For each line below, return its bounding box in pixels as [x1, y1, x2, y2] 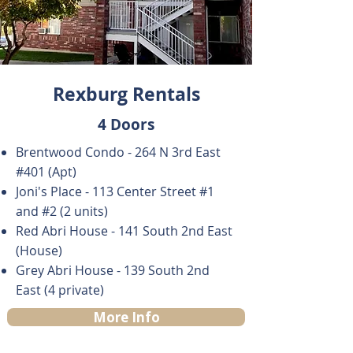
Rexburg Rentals [52, 81, 200, 106]
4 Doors [98, 114, 154, 135]
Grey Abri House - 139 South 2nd [16, 262, 210, 279]
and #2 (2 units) [16, 203, 108, 220]
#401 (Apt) [16, 163, 76, 180]
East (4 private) [16, 281, 104, 299]
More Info [92, 308, 160, 326]
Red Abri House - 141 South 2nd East [16, 222, 232, 240]
